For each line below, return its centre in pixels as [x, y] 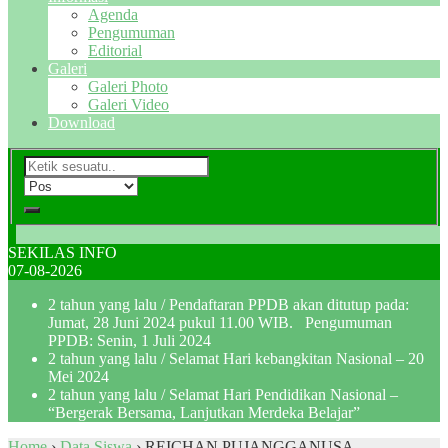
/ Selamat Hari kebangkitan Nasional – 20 [290, 358]
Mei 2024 [78, 376]
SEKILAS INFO [62, 252]
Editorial [115, 50]
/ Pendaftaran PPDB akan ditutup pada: [283, 304]
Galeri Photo [128, 86]
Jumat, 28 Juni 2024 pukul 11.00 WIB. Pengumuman [220, 322]
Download [81, 122]
